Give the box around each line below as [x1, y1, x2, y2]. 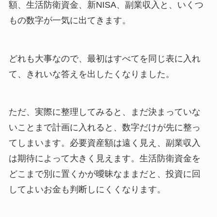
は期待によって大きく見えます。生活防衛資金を [8, 154, 201, 164]
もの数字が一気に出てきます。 [8, 15, 131, 26]
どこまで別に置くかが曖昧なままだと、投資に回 [8, 169, 201, 179]
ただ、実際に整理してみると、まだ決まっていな [8, 107, 201, 117]
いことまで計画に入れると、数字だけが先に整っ [8, 123, 201, 133]
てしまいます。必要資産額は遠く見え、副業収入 [8, 138, 201, 148]
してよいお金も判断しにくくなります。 [8, 185, 166, 195]
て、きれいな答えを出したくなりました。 [8, 69, 174, 79]
